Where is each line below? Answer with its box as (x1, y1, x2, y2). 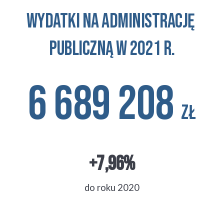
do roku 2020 (84, 182, 139, 193)
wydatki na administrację (26, 9, 198, 33)
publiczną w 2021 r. (49, 37, 175, 61)
